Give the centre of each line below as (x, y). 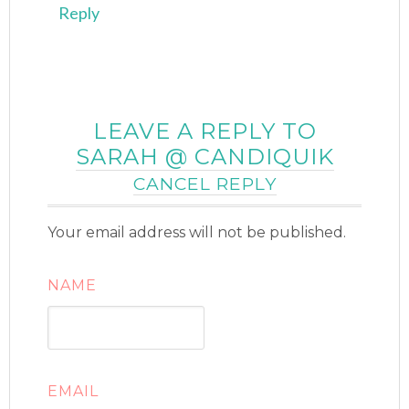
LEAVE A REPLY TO (204, 131)
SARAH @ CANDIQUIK (204, 157)
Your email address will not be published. (197, 233)
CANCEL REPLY (204, 184)
